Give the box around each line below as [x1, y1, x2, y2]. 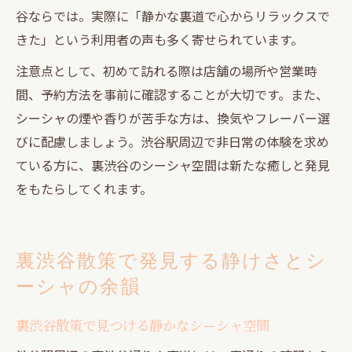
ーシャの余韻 [16, 270, 141, 301]
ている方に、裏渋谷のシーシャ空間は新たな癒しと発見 [16, 155, 330, 174]
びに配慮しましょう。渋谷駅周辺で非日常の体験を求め [16, 131, 329, 151]
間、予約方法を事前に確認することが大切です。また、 [16, 84, 328, 104]
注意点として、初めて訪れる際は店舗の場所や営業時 [16, 60, 317, 80]
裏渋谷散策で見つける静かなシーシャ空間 [16, 315, 269, 334]
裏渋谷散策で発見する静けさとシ [16, 244, 328, 275]
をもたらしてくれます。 [16, 178, 152, 198]
